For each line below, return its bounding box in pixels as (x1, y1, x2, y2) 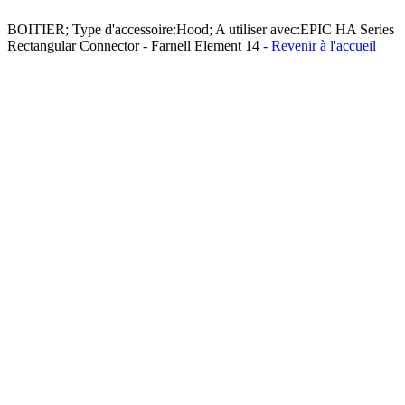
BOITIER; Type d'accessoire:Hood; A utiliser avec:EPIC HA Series (7, 22, 394, 37)
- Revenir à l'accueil (263, 38, 376, 53)
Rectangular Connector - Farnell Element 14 (7, 38, 263, 53)
